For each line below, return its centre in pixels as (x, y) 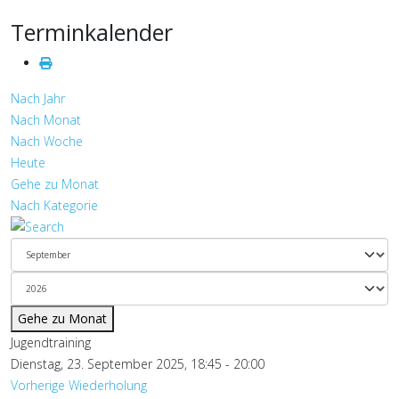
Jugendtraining (51, 342)
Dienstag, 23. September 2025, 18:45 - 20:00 (138, 364)
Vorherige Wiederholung (79, 385)
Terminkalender (92, 32)
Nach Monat (46, 120)
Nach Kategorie (54, 205)
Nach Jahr (38, 98)
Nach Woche (47, 141)
